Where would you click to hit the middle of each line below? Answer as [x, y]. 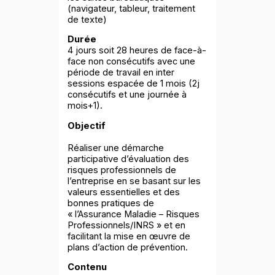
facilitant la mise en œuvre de [129, 236]
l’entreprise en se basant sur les [134, 181]
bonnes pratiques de [111, 203]
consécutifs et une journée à [127, 95]
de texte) [87, 19]
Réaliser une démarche [116, 148]
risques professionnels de [122, 170]
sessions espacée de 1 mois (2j [134, 84]
